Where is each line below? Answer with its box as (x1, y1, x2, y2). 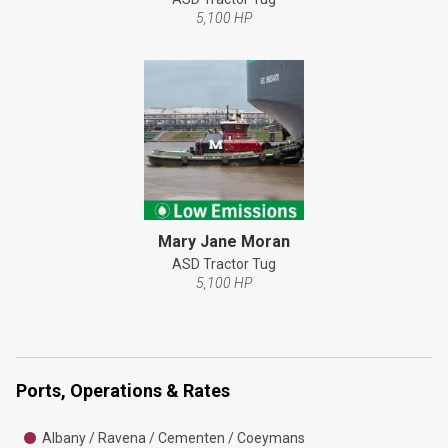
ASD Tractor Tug (172, 255, 276, 272)
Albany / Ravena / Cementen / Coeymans (41, 429, 305, 446)
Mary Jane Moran (158, 231, 290, 251)
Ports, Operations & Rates (16, 379, 230, 401)
